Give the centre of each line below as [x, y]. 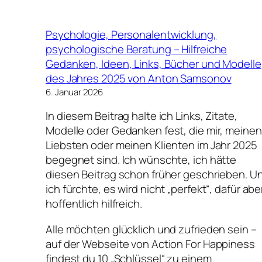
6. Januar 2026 [74, 92]
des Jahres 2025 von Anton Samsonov [139, 78]
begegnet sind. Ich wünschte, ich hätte [141, 160]
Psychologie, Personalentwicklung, [131, 34]
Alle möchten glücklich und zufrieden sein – [151, 229]
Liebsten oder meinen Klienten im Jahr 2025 [151, 145]
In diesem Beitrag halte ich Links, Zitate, [142, 116]
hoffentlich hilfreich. [94, 204]
